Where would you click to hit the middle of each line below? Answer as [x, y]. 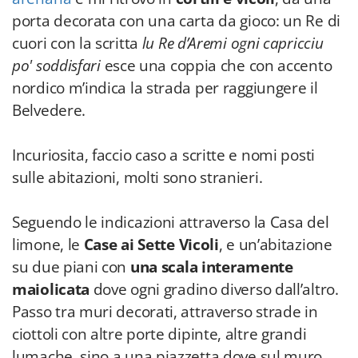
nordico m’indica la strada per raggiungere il [165, 88]
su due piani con [71, 267]
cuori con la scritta [77, 43]
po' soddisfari [56, 66]
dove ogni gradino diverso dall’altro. [216, 289]
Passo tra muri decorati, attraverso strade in [165, 312]
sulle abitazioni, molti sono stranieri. [137, 177]
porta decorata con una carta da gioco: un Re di [176, 21]
